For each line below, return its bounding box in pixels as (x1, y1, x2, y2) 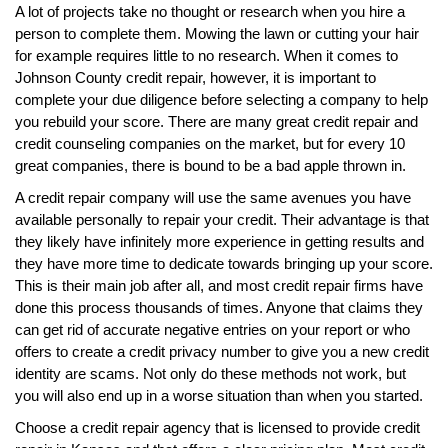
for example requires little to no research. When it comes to (15, 46, 398, 64)
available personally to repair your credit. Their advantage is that (15, 210, 429, 228)
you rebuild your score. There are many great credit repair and (15, 112, 418, 130)
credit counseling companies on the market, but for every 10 (15, 134, 405, 152)
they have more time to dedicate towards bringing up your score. (15, 254, 433, 272)
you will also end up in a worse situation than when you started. (15, 386, 423, 404)
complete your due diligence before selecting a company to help (15, 90, 428, 108)
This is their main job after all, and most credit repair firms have (15, 276, 423, 294)
